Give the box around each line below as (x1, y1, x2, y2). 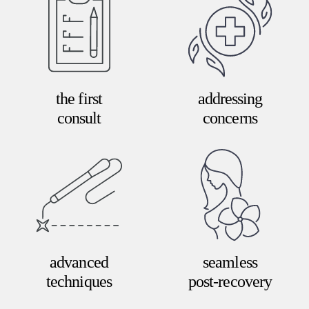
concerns (203, 109, 257, 128)
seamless (203, 253, 257, 272)
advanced (50, 253, 108, 272)
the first (56, 90, 102, 108)
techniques (46, 272, 112, 291)
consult (57, 109, 101, 128)
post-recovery (188, 272, 272, 291)
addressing (197, 90, 263, 108)
